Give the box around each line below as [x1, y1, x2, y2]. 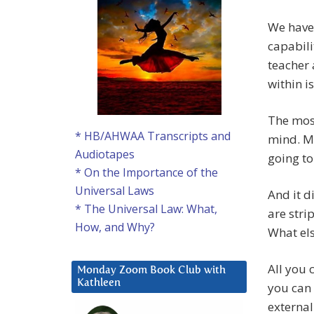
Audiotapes [75, 146, 135, 163]
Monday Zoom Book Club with [77, 265, 226, 276]
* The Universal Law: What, [75, 201, 217, 217]
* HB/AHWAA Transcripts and [75, 128, 231, 144]
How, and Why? [75, 219, 155, 235]
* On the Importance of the [75, 165, 218, 181]
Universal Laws [75, 183, 154, 199]
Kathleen [77, 278, 121, 289]
